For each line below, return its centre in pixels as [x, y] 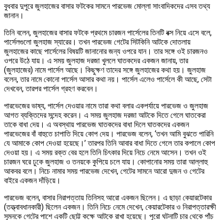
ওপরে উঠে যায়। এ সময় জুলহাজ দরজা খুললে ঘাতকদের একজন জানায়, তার [96, 60]
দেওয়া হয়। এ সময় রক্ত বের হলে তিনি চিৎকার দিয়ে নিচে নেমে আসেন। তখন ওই [105, 152]
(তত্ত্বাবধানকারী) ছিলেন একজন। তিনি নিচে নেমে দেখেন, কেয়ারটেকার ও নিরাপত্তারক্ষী [110, 207]
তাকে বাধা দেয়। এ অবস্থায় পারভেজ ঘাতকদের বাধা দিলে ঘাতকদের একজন [96, 124]
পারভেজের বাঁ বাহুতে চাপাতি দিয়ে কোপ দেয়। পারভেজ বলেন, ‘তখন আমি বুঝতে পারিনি [109, 134]
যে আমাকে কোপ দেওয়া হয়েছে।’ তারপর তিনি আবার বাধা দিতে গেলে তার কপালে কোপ [110, 143]
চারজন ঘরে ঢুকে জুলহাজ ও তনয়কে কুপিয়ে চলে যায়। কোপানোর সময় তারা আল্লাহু [106, 162]
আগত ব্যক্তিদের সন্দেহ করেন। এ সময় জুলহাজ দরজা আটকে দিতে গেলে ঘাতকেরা [105, 115]
